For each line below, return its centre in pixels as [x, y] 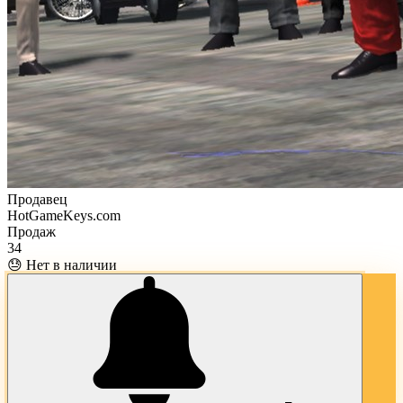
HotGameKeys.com [64, 215]
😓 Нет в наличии [62, 264]
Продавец [37, 199]
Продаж [31, 231]
